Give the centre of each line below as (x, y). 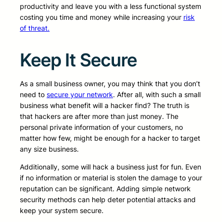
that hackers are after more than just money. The (99, 116)
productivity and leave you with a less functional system (111, 6)
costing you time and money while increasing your (102, 17)
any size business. (49, 149)
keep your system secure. (62, 211)
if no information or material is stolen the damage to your (111, 178)
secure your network (80, 95)
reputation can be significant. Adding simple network (105, 189)
